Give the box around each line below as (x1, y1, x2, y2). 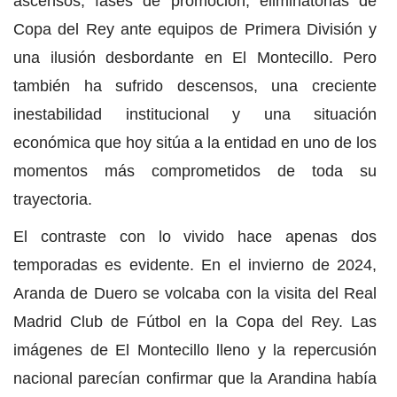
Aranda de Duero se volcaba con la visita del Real (13, 284, 377, 303)
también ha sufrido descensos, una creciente (13, 77, 377, 96)
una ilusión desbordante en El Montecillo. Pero (13, 49, 377, 67)
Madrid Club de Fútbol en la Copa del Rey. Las (13, 313, 377, 331)
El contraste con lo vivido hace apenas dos (13, 228, 377, 246)
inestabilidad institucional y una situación (13, 105, 377, 124)
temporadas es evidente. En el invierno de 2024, (13, 256, 377, 275)
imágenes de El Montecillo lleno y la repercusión (13, 341, 377, 360)
